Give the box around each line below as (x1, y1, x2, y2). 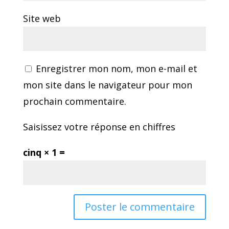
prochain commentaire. (22, 95, 126, 107)
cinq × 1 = (22, 146, 65, 158)
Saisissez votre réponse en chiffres (22, 120, 175, 133)
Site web (22, 12, 61, 25)
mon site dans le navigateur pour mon (22, 78, 192, 91)
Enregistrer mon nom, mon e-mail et (35, 62, 197, 75)
